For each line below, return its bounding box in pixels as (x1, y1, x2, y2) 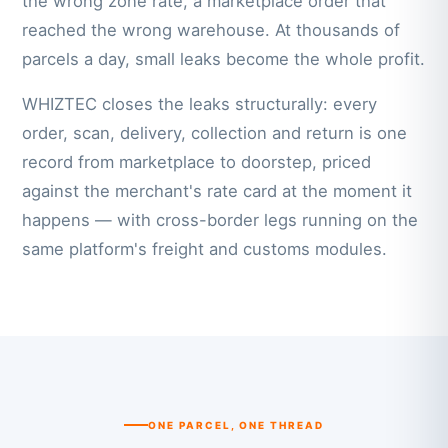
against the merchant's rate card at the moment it (22, 181, 413, 202)
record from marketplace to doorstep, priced (22, 152, 372, 173)
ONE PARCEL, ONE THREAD (147, 419, 325, 432)
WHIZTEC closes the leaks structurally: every (22, 94, 378, 115)
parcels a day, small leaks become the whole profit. (22, 49, 426, 70)
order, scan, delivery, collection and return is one (22, 123, 408, 144)
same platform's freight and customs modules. (22, 239, 388, 260)
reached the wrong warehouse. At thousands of (22, 20, 401, 41)
